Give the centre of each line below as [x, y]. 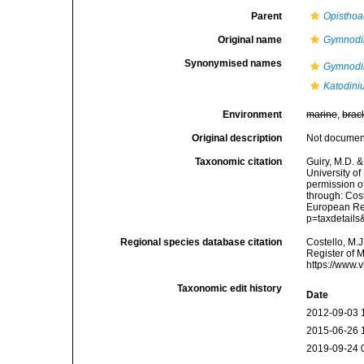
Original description [237, 138]
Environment [253, 115]
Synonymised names [234, 63]
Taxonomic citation [239, 162]
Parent [267, 16]
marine [322, 115]
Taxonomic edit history [230, 288]
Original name [250, 40]
